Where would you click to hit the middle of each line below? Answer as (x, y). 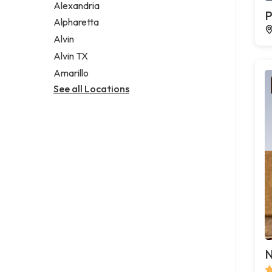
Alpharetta (76, 22)
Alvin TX (71, 56)
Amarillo (71, 73)
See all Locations (91, 88)
